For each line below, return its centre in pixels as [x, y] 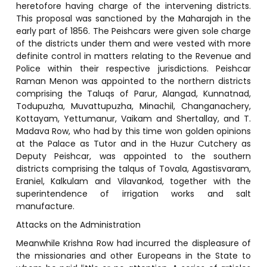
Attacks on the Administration [78, 224]
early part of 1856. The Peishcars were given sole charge [133, 31]
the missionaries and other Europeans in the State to [133, 255]
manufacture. [45, 206]
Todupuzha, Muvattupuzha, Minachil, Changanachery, [133, 106]
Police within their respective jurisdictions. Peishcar [133, 68]
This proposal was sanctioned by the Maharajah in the [133, 18]
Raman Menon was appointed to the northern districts [133, 81]
